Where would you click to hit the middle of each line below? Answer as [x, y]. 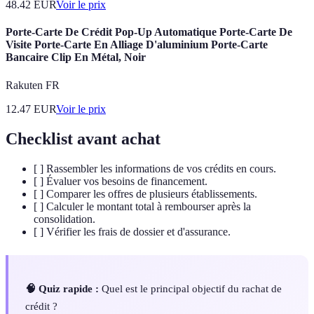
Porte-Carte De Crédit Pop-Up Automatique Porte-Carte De [149, 32]
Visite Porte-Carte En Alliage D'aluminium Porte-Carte [137, 45]
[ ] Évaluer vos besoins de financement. [121, 181]
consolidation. [64, 219]
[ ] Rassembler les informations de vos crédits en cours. [155, 168]
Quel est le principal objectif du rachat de [190, 288]
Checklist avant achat [83, 138]
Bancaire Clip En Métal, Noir [76, 57]
